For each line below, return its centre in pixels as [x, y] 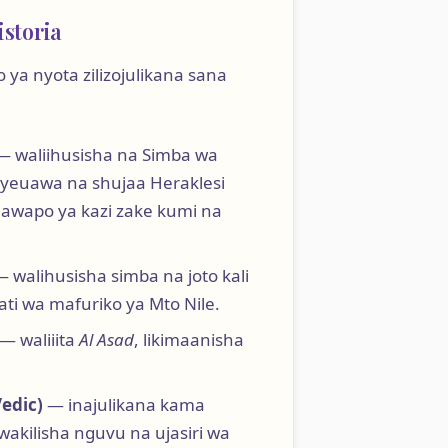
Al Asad [106, 340]
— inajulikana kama [123, 404]
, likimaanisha [188, 340]
